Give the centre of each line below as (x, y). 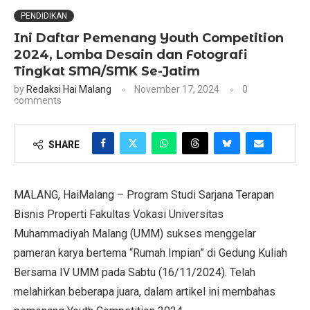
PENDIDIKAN (44, 16)
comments (38, 100)
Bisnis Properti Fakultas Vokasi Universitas (119, 214)
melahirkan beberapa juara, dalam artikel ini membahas (145, 292)
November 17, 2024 (177, 89)
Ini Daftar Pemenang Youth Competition (149, 38)
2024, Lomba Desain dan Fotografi (130, 55)
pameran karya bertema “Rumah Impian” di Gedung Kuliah (151, 253)
